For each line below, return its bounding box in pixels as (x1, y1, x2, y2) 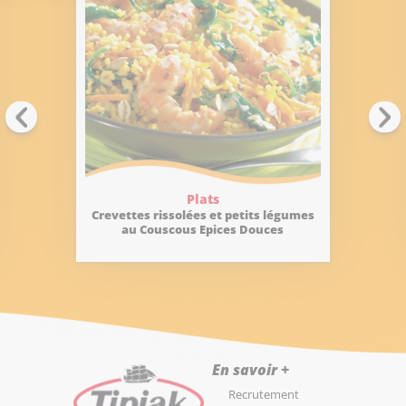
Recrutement (227, 386, 299, 402)
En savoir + (211, 360, 289, 380)
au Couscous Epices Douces (121, 221, 285, 237)
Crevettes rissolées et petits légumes (91, 207, 314, 223)
